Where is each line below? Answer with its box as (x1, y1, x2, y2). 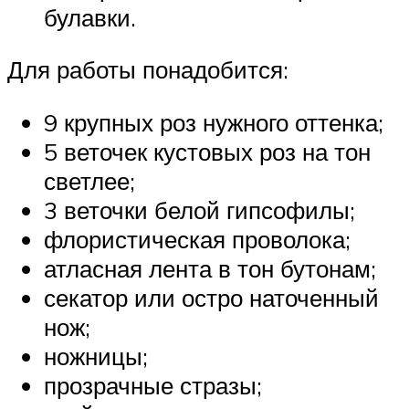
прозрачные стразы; (44, 370, 262, 400)
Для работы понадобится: (7, 55, 288, 85)
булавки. (44, 2, 136, 32)
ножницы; (44, 341, 148, 371)
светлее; (44, 165, 135, 195)
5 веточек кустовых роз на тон (44, 136, 371, 166)
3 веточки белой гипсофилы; (44, 194, 355, 225)
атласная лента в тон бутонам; (44, 253, 376, 283)
